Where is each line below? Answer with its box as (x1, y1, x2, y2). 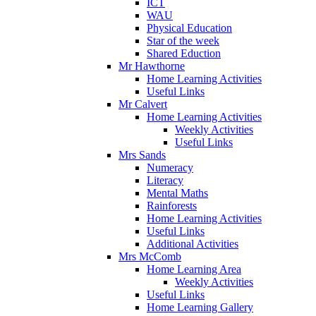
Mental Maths (147, 186, 208, 199)
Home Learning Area (147, 262, 241, 275)
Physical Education (147, 21, 232, 34)
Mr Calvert (119, 97, 167, 110)
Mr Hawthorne (119, 59, 185, 72)
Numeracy (147, 161, 193, 174)
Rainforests (147, 199, 197, 212)
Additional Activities (147, 237, 238, 250)
